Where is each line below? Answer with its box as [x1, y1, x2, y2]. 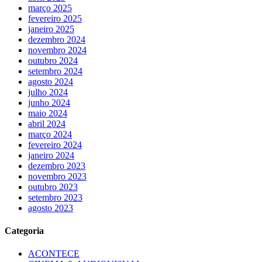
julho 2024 [28, 87, 68, 97]
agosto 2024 [28, 76, 73, 87]
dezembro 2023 [28, 160, 85, 171]
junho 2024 [28, 97, 70, 108]
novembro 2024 [28, 44, 87, 55]
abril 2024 [28, 118, 65, 129]
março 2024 [28, 129, 72, 139]
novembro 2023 [28, 171, 87, 181]
